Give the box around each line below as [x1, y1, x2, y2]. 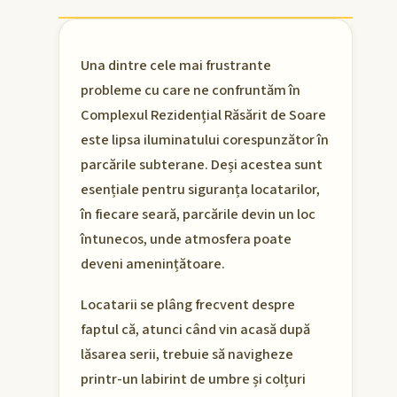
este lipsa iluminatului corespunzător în [81, 129, 329, 152]
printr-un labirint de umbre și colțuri [81, 369, 306, 391]
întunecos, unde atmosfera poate [81, 229, 292, 251]
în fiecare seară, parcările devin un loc [81, 204, 315, 226]
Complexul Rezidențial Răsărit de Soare [81, 105, 326, 127]
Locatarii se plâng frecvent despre [81, 294, 295, 316]
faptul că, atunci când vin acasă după [81, 319, 310, 341]
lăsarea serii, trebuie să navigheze [81, 344, 293, 366]
